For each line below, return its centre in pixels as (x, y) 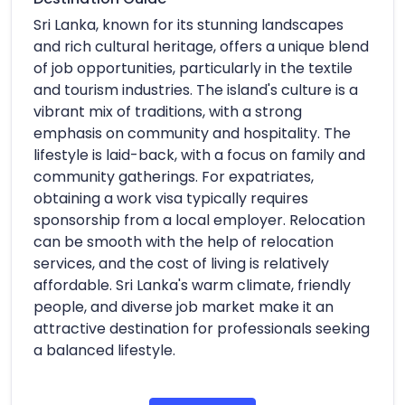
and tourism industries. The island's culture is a (196, 89)
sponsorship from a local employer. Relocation (199, 220)
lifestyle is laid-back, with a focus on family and (199, 155)
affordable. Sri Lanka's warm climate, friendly (192, 285)
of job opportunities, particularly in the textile (193, 68)
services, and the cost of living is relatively (181, 263)
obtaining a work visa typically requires (171, 198)
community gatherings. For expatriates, (174, 176)
